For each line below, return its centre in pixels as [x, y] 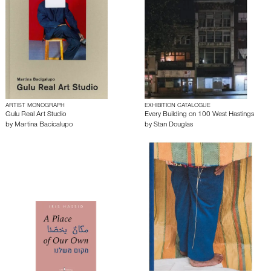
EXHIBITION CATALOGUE [178, 106]
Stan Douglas [173, 126]
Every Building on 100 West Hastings [199, 115]
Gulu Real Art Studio [36, 115]
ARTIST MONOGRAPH [35, 106]
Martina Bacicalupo [44, 126]
